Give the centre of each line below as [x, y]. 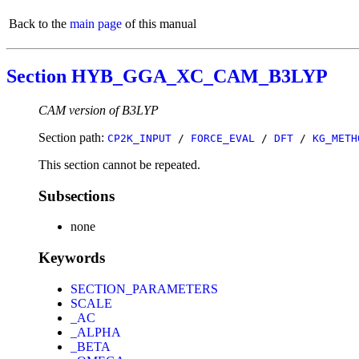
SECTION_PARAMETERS [144, 288]
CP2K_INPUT [139, 138]
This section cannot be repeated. [119, 164]
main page [96, 24]
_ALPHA [96, 332]
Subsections [77, 196]
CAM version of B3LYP [99, 110]
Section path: [73, 137]
